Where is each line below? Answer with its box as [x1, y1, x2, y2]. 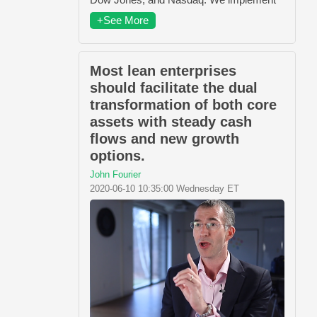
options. [90, 147, 145, 163]
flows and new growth [90, 130, 239, 146]
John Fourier [90, 168, 141, 180]
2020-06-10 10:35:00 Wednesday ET [90, 183, 239, 194]
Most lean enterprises [90, 62, 236, 79]
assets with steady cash [90, 113, 252, 129]
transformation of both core [90, 96, 277, 113]
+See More [97, 13, 149, 26]
